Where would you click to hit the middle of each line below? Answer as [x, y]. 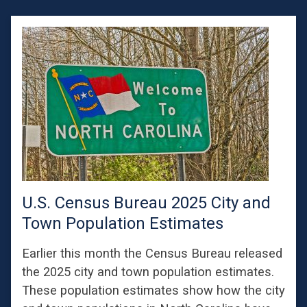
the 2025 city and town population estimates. [148, 272]
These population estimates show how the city [153, 291]
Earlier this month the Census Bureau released [152, 254]
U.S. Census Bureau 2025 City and [146, 203]
